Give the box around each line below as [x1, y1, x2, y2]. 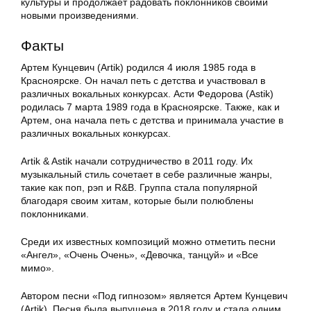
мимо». [21, 262, 54, 274]
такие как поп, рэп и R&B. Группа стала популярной [21, 182, 258, 194]
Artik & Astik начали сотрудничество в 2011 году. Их [21, 155, 253, 167]
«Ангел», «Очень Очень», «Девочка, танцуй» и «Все [21, 249, 258, 261]
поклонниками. [21, 208, 89, 220]
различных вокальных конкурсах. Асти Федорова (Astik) [21, 88, 274, 100]
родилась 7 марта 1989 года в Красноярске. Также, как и [21, 101, 280, 113]
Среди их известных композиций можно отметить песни [21, 236, 276, 248]
